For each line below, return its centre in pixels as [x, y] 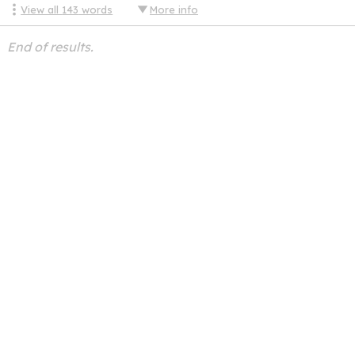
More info [174, 10]
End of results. [50, 47]
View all [42, 10]
